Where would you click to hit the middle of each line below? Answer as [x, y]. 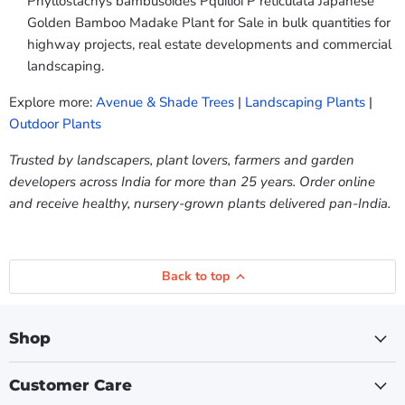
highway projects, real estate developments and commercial [209, 45]
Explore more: [52, 103]
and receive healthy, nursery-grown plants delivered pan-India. [200, 204]
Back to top [195, 277]
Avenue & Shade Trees [165, 103]
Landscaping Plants [305, 103]
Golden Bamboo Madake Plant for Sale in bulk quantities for [209, 23]
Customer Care [71, 386]
